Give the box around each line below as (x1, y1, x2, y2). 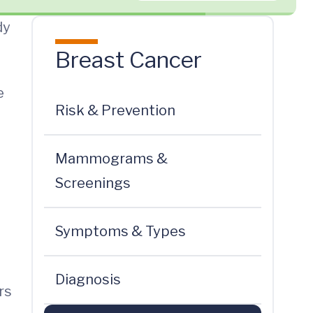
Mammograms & (54, 150, 168, 167)
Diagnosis (54, 271, 121, 288)
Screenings (54, 175, 131, 191)
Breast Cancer (54, 46, 202, 73)
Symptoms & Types (54, 223, 186, 240)
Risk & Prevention (54, 102, 175, 119)
